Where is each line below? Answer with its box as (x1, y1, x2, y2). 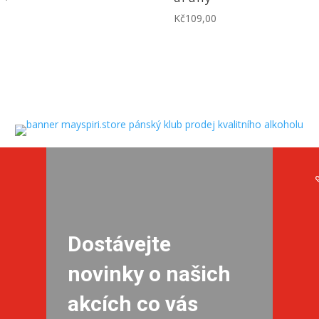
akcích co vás (67, 291, 198, 317)
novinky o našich (67, 261, 231, 287)
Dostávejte (67, 231, 171, 257)
